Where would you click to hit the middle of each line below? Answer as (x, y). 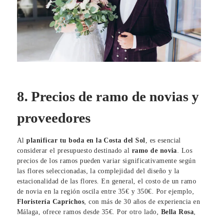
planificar (42, 141)
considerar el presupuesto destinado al (73, 151)
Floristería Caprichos (51, 202)
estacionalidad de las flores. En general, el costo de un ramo (107, 182)
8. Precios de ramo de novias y (108, 96)
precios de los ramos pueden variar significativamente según (107, 161)
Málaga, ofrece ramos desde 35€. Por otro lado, (89, 212)
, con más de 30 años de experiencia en (142, 202)
